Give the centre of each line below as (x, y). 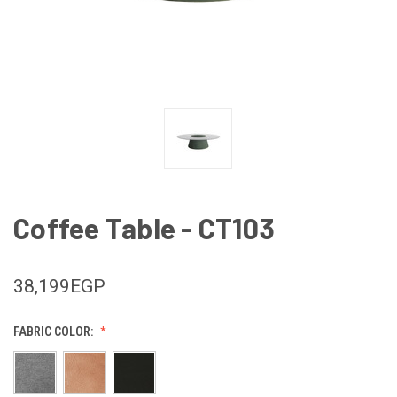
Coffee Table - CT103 (144, 227)
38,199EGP (59, 286)
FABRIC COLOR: (54, 331)
